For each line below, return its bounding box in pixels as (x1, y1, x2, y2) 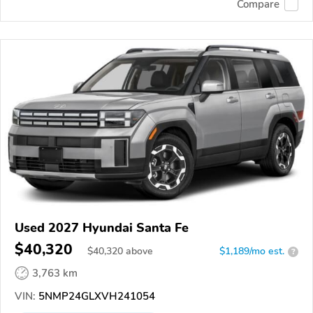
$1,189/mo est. (219, 245, 284, 258)
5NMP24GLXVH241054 (36, 289, 155, 303)
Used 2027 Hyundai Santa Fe (15, 219, 189, 236)
